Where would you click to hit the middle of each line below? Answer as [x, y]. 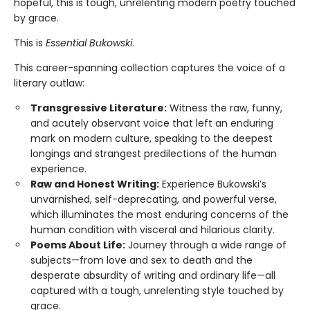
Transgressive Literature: [99, 108]
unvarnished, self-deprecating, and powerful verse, [154, 199]
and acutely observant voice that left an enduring [152, 123]
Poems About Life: [78, 245]
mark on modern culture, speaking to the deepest [152, 138]
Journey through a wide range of [206, 245]
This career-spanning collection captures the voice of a [149, 67]
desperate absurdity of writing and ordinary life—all [153, 275]
